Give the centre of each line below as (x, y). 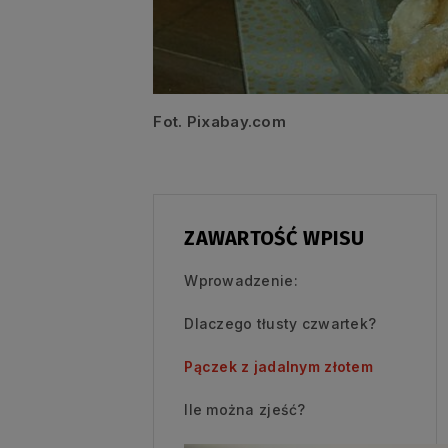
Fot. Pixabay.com (220, 121)
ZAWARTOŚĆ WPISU (274, 237)
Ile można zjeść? (245, 409)
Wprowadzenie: (241, 280)
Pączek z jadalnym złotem (278, 366)
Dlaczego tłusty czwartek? (280, 323)
